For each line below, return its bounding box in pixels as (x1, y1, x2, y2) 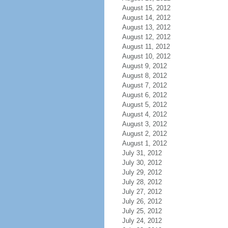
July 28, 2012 (122, 178, 162, 186)
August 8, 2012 (122, 72, 167, 79)
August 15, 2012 (122, 4, 170, 12)
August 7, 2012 (122, 81, 167, 89)
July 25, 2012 (122, 207, 162, 215)
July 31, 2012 (122, 149, 162, 157)
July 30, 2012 (122, 159, 162, 166)
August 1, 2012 (122, 139, 167, 147)
